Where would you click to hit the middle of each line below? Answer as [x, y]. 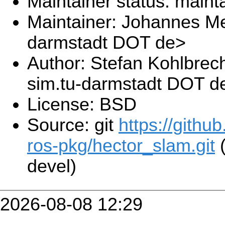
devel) [52, 166]
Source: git [73, 125]
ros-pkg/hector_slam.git [121, 146]
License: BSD [82, 105]
